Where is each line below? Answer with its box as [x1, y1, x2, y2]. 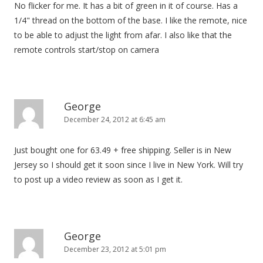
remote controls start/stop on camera [14, 44, 159, 55]
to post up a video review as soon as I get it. [14, 174, 183, 185]
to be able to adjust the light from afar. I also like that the [14, 29, 232, 41]
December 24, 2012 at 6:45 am [64, 114, 166, 124]
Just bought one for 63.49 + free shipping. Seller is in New [14, 144, 231, 156]
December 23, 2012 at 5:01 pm [64, 244, 166, 254]
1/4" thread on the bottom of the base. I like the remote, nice [14, 15, 247, 26]
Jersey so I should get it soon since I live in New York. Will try [14, 159, 243, 170]
